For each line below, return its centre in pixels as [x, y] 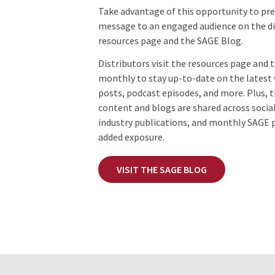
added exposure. [131, 137]
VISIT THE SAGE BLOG [162, 169]
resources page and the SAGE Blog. [171, 40]
